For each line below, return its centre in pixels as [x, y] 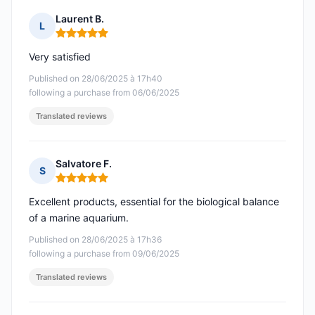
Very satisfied [60, 57]
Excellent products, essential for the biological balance [154, 202]
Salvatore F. [84, 164]
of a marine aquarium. [79, 218]
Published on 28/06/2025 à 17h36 [95, 240]
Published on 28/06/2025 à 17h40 [96, 79]
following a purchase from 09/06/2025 [104, 254]
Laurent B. [80, 19]
